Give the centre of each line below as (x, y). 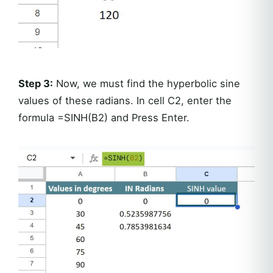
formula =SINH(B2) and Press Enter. (104, 117)
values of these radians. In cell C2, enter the (125, 100)
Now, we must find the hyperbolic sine (147, 83)
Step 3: (36, 83)
